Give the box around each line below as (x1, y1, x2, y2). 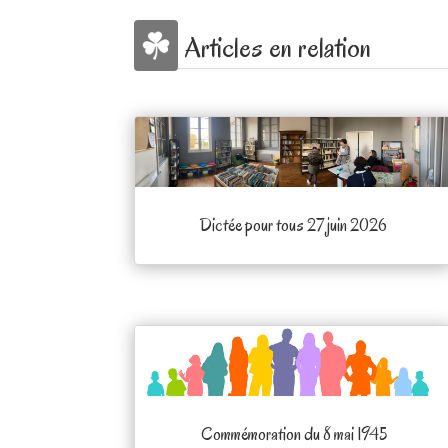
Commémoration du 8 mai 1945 (200, 422, 387, 446)
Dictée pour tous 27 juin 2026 (200, 214, 388, 238)
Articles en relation (185, 28, 372, 68)
